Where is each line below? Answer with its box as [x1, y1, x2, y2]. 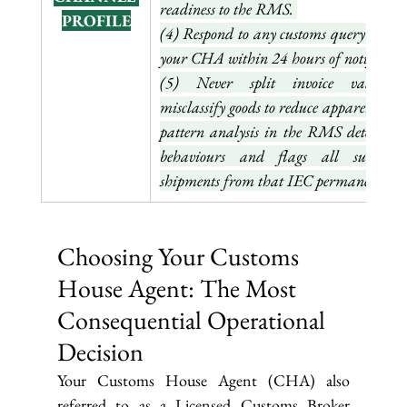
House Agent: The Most [56, 272, 302, 305]
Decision [56, 335, 144, 369]
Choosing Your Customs [56, 240, 304, 273]
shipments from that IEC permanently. [159, 170, 397, 192]
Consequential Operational [56, 303, 331, 337]
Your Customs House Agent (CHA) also [56, 370, 351, 392]
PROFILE [61, 10, 131, 32]
